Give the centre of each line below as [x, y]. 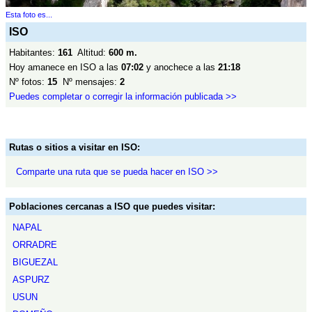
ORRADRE [35, 245]
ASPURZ [31, 280]
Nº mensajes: [88, 82]
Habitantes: [33, 53]
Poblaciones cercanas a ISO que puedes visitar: [112, 206]
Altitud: [91, 53]
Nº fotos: [28, 82]
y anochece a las [181, 67]
